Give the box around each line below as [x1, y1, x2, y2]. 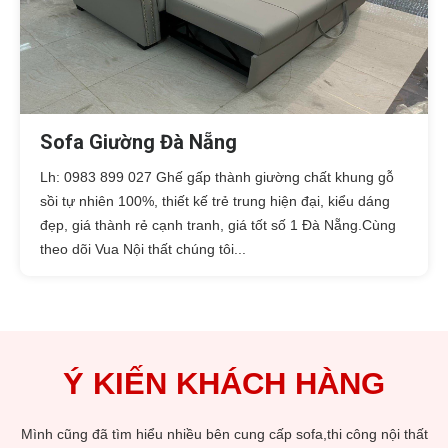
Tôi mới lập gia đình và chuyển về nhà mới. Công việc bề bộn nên [15, 425, 433, 442]
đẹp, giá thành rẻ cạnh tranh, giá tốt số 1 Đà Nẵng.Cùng [40, 216, 396, 233]
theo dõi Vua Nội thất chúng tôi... [40, 240, 246, 257]
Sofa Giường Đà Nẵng [40, 129, 237, 154]
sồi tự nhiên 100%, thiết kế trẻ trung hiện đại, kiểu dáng [40, 192, 390, 209]
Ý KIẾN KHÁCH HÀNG [63, 365, 385, 401]
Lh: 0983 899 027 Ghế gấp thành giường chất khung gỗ [40, 168, 394, 185]
